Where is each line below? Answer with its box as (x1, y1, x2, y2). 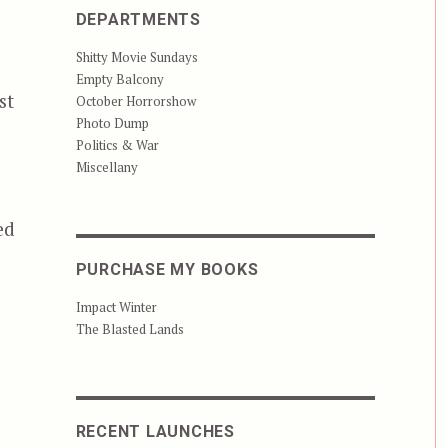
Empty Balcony (75, 70, 164, 89)
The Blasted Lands (75, 320, 184, 339)
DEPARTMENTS (75, 10, 201, 30)
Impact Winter (75, 298, 157, 317)
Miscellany (75, 158, 138, 177)
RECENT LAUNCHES (75, 422, 235, 442)
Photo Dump (75, 114, 149, 133)
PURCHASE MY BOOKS (75, 260, 259, 280)
